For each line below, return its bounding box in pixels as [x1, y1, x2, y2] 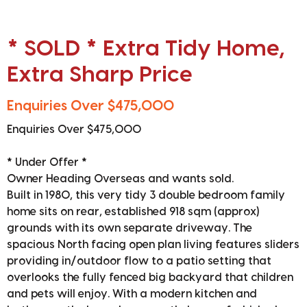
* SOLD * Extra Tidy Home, [7, 37, 284, 60]
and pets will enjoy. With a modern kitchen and [7, 288, 257, 299]
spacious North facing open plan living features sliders [7, 238, 299, 250]
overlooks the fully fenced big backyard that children [7, 271, 293, 283]
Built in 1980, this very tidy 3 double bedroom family [7, 189, 285, 201]
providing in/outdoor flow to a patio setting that [7, 255, 271, 267]
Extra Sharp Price [7, 63, 192, 86]
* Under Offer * [7, 156, 87, 168]
